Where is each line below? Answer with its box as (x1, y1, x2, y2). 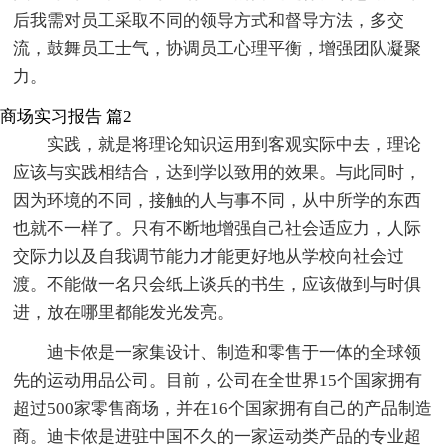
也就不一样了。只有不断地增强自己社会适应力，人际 (13, 218, 422, 238)
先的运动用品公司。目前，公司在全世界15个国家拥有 (13, 370, 423, 390)
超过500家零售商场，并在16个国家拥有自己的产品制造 (13, 398, 433, 418)
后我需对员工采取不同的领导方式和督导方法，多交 (13, 10, 405, 30)
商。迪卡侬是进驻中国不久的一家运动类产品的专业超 (13, 426, 422, 446)
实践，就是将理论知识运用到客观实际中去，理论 (47, 134, 422, 154)
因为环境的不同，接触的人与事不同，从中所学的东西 (13, 190, 422, 210)
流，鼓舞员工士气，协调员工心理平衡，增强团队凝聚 (13, 38, 422, 58)
